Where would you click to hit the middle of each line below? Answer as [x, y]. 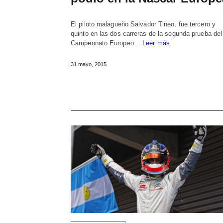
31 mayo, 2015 [89, 64]
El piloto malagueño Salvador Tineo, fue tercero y [143, 24]
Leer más [156, 43]
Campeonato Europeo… [107, 43]
